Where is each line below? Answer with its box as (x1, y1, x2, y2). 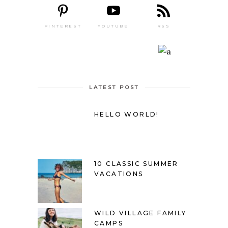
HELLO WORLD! (94, 110, 159, 118)
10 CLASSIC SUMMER (94, 159, 179, 167)
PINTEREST (44, 23, 82, 28)
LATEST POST (89, 83, 139, 91)
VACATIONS (94, 169, 144, 178)
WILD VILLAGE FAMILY (94, 209, 187, 217)
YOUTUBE (98, 23, 129, 29)
